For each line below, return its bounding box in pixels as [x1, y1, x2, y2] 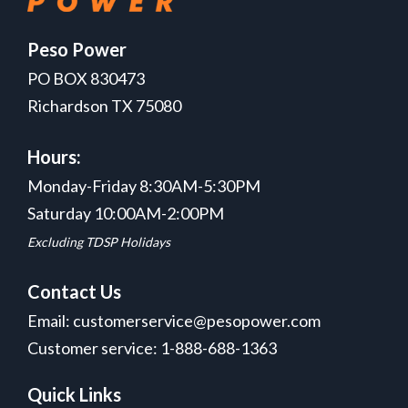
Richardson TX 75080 [27, 96, 181, 117]
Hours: [27, 146, 81, 168]
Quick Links [27, 383, 121, 406]
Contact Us [27, 280, 121, 303]
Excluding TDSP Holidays [27, 234, 170, 250]
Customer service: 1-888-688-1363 [27, 338, 277, 359]
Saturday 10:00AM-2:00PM [27, 203, 224, 224]
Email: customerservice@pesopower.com [27, 311, 321, 331]
